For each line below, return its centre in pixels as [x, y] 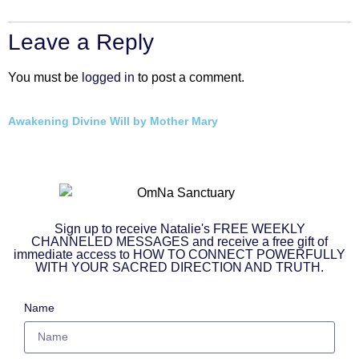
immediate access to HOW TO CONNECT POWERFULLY [179, 254]
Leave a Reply [81, 42]
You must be [45, 77]
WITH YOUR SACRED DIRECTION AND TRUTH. [179, 267]
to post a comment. [190, 77]
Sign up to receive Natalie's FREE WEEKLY [179, 228]
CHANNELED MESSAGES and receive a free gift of [179, 241]
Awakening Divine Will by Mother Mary [113, 121]
